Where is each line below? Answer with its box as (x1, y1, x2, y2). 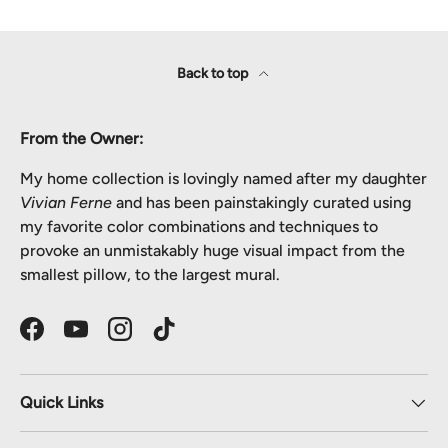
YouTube (74, 329, 137, 349)
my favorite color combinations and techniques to (20, 217, 378, 237)
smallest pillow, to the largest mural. (20, 265, 280, 285)
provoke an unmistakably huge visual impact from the (20, 241, 405, 261)
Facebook (30, 329, 101, 349)
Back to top (177, 65, 251, 83)
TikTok (162, 329, 209, 349)
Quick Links (20, 393, 103, 413)
